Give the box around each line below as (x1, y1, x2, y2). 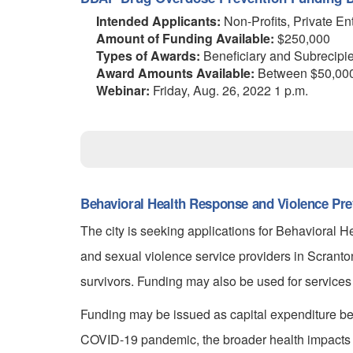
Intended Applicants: (96, 12, 221, 30)
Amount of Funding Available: (96, 29, 274, 47)
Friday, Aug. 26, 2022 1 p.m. (150, 81, 308, 99)
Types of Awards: (96, 46, 200, 65)
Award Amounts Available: (96, 64, 255, 82)
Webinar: (96, 81, 150, 99)
